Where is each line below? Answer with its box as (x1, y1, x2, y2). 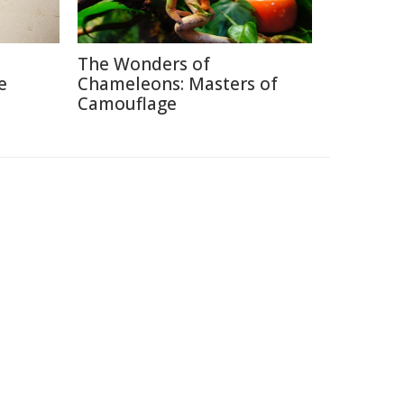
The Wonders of (78, 51, 210, 76)
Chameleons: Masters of (78, 71, 278, 96)
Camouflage (78, 91, 177, 115)
